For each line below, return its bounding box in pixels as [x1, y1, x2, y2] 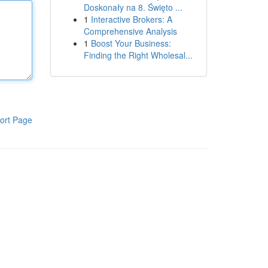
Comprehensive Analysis [83, 25, 177, 37]
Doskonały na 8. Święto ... [83, 1, 182, 13]
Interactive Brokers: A [90, 13, 172, 25]
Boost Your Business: [90, 37, 171, 49]
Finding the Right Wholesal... [83, 49, 193, 61]
